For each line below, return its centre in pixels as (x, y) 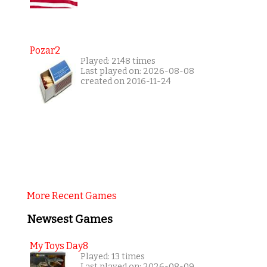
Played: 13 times (112, 256)
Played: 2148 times (118, 61)
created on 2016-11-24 (125, 82)
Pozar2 (45, 51)
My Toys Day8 (59, 246)
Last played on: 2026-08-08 (137, 72)
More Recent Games (72, 196)
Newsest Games (69, 220)
